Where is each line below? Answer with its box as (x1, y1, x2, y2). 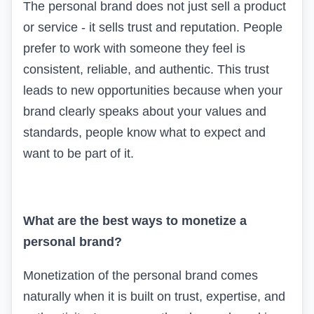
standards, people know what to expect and (23, 125, 266, 139)
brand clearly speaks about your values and (23, 104, 266, 118)
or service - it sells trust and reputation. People (23, 20, 282, 34)
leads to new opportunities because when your (23, 83, 282, 97)
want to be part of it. (23, 146, 134, 161)
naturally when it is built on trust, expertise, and (23, 289, 285, 303)
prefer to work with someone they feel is (23, 41, 245, 55)
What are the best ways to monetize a (23, 213, 247, 228)
